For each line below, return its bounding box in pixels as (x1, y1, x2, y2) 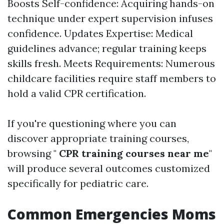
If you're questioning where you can (7, 116, 176, 129)
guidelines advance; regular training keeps (7, 41, 206, 54)
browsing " (7, 146, 56, 159)
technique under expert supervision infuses (7, 11, 213, 24)
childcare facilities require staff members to (7, 71, 216, 84)
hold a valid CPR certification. (7, 86, 146, 99)
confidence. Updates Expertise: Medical (7, 26, 193, 39)
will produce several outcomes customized (7, 161, 210, 174)
